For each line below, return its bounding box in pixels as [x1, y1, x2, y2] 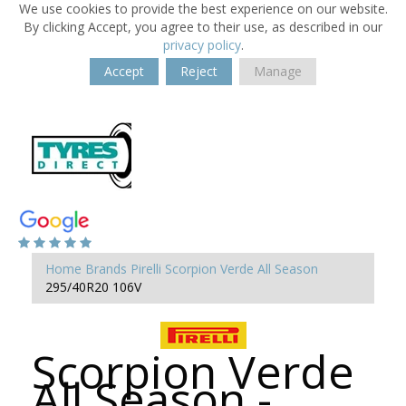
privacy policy [162, 36, 241, 53]
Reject [180, 63, 217, 80]
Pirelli [130, 260, 161, 277]
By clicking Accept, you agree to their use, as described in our [24, 18, 382, 35]
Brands [85, 260, 127, 277]
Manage [254, 63, 302, 80]
